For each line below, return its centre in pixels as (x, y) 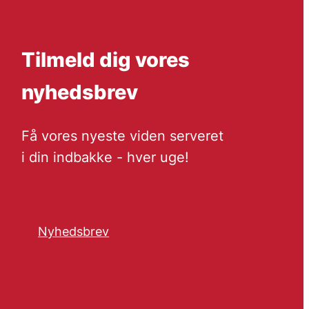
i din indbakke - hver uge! (106, 157)
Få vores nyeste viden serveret (123, 136)
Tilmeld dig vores (106, 60)
